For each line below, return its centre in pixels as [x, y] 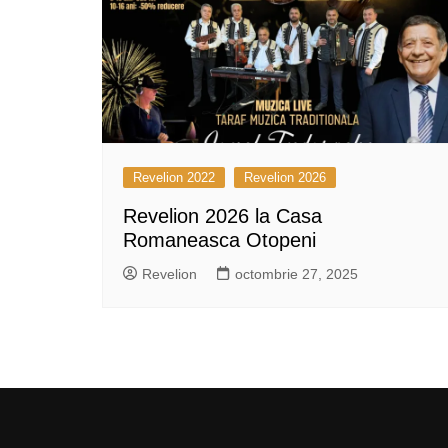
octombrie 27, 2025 [296, 273]
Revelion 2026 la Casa [222, 215]
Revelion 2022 [174, 177]
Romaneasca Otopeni [219, 239]
